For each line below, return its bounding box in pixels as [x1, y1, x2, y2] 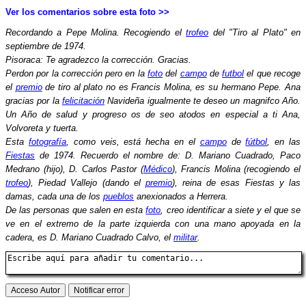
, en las [267, 136, 301, 147]
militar [173, 232, 197, 242]
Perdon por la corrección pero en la [5, 68, 148, 79]
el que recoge [244, 68, 301, 79]
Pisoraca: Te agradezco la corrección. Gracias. [5, 54, 191, 65]
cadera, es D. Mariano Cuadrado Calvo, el [5, 232, 173, 242]
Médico [143, 163, 172, 174]
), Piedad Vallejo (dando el [28, 177, 145, 188]
